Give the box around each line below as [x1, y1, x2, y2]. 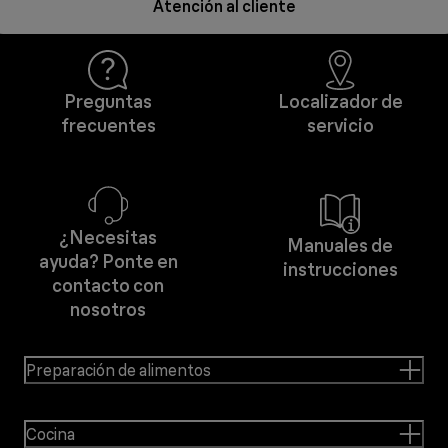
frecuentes [60, 114, 156, 137]
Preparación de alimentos [26, 360, 211, 380]
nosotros [70, 298, 146, 321]
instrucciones [282, 258, 398, 281]
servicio [306, 114, 374, 137]
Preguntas [64, 90, 152, 113]
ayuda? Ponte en [38, 250, 178, 273]
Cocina [26, 424, 75, 444]
